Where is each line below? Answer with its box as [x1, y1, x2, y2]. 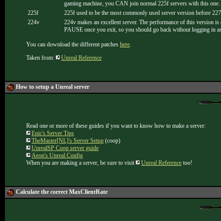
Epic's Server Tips [32, 130, 74, 137]
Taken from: [26, 54, 56, 61]
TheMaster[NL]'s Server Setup [32, 137, 104, 144]
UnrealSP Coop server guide [32, 145, 99, 151]
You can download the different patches [26, 41, 120, 48]
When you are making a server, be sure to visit [26, 159, 136, 166]
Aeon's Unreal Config [32, 152, 83, 159]
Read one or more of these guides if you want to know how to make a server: [26, 122, 206, 129]
